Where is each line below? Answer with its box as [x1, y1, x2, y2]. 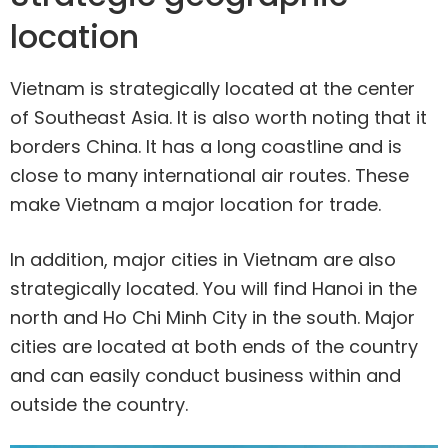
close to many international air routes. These [10, 163, 409, 189]
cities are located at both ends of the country [10, 334, 418, 360]
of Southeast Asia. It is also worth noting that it [10, 105, 427, 131]
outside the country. [10, 392, 188, 418]
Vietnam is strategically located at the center [10, 76, 415, 102]
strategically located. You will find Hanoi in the [10, 276, 417, 302]
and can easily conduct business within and [10, 363, 401, 389]
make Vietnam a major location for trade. [10, 192, 381, 218]
